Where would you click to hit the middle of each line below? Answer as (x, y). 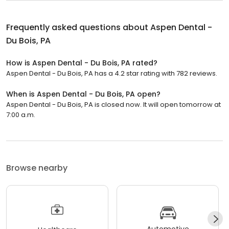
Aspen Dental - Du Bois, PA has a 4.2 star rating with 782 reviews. (112, 73)
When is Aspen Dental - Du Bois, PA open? (83, 94)
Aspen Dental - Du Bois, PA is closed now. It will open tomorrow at (113, 104)
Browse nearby (37, 168)
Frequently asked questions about (78, 27)
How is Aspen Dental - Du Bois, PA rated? (82, 63)
